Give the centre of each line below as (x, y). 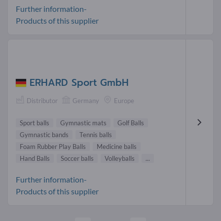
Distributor (42, 101)
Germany (86, 101)
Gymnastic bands (44, 134)
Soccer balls (77, 158)
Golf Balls (131, 123)
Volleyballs (120, 158)
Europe (124, 101)
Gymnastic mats (83, 123)
